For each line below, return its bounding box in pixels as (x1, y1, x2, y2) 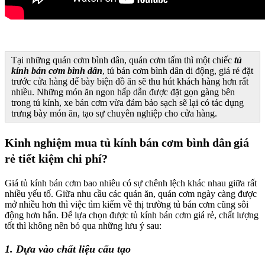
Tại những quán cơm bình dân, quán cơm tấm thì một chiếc (11, 54, 234, 65)
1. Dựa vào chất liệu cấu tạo (5, 243, 131, 255)
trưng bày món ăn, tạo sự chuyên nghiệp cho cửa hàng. (11, 108, 217, 118)
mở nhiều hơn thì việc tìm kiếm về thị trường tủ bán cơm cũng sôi (5, 199, 248, 209)
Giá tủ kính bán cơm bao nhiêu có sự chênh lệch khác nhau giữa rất (5, 177, 257, 188)
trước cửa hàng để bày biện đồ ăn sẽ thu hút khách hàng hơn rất (11, 76, 248, 86)
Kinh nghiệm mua (5, 135, 100, 149)
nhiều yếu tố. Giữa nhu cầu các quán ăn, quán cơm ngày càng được (5, 188, 257, 199)
